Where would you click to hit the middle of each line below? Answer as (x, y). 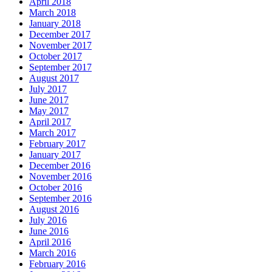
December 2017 (60, 35)
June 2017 (49, 100)
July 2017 (48, 89)
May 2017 (49, 111)
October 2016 (56, 188)
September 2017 (60, 67)
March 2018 (53, 13)
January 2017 (55, 155)
